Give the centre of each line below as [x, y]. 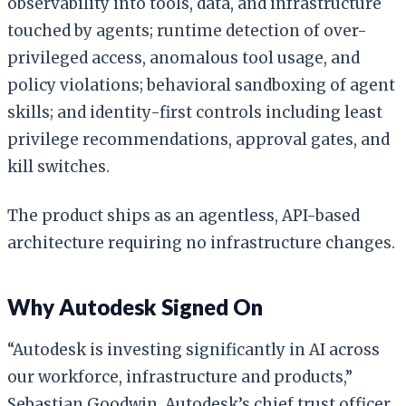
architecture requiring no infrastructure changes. [201, 242]
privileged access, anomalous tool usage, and [184, 58]
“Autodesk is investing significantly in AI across [193, 349]
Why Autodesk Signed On [135, 306]
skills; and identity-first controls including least [195, 112]
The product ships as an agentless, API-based [184, 215]
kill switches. [58, 166]
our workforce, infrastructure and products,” [180, 377]
